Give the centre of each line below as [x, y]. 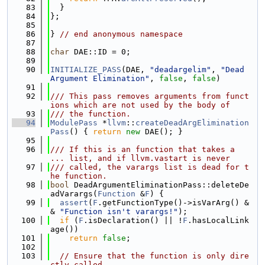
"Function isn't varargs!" [119, 211]
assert [74, 203]
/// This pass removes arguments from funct [150, 96]
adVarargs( [74, 194]
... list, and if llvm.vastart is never [140, 158]
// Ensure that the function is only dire [154, 256]
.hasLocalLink [218, 220]
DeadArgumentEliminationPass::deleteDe [159, 185]
